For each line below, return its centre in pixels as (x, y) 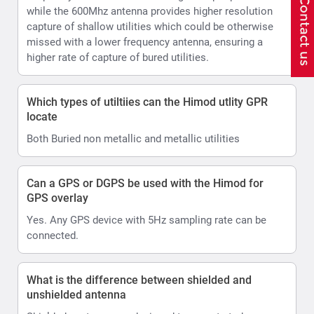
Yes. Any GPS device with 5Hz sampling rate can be (146, 220)
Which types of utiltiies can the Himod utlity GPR (147, 102)
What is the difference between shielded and (139, 280)
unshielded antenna (76, 294)
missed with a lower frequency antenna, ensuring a (145, 42)
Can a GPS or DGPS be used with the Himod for (145, 183)
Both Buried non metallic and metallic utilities (133, 138)
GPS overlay (57, 198)
